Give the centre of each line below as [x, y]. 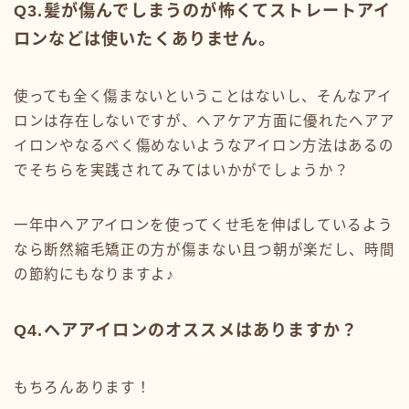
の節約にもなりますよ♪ [94, 274]
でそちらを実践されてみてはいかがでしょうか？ [182, 170]
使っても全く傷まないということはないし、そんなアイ [203, 96]
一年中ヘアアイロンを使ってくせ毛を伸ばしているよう [204, 225]
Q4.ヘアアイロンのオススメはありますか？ [186, 330]
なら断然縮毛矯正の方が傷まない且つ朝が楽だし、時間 [204, 249]
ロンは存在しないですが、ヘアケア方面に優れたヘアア [204, 121]
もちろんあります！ [83, 387]
